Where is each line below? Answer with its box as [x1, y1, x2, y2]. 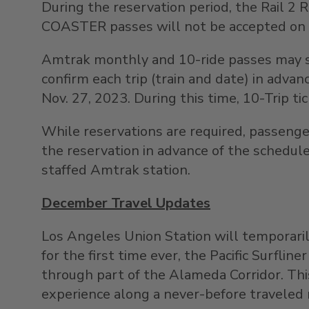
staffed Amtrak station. [41, 160, 190, 179]
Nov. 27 [41, 88, 88, 108]
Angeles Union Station [67, 226, 211, 246]
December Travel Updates [41, 193, 210, 212]
